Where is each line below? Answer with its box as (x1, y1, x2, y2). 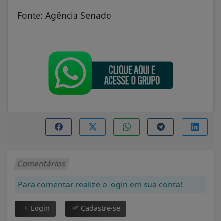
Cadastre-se (79, 203, 120, 213)
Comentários (16, 157, 68, 169)
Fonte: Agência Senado (17, 9, 111, 22)
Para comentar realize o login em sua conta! (18, 179, 182, 190)
